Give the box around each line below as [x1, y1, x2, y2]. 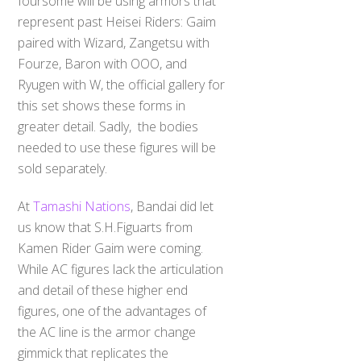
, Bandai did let [131, 197, 214, 215]
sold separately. [18, 160, 108, 178]
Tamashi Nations [33, 197, 131, 215]
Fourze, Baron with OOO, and [18, 55, 188, 73]
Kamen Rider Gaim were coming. [18, 239, 204, 257]
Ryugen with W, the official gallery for [18, 76, 226, 94]
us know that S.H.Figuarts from [18, 218, 193, 236]
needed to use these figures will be [18, 139, 217, 157]
